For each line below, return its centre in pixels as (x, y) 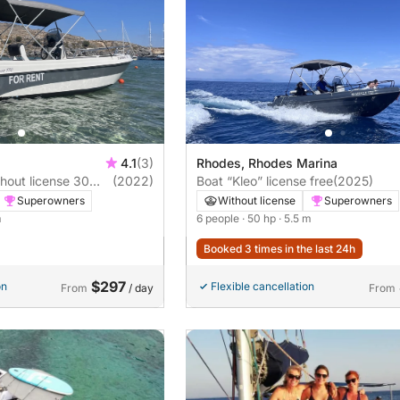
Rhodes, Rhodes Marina (267, 163)
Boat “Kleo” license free (265, 181)
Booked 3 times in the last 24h (279, 249)
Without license (257, 201)
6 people (219, 219)
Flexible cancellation (262, 287)
